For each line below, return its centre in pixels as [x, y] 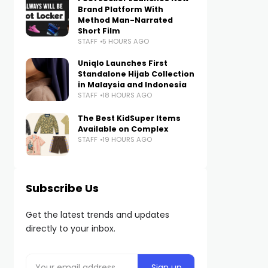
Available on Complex [123, 129]
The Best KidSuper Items [129, 118]
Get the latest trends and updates [97, 215]
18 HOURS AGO [127, 95]
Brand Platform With [120, 9]
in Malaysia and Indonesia [132, 85]
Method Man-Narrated [125, 20]
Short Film [99, 31]
